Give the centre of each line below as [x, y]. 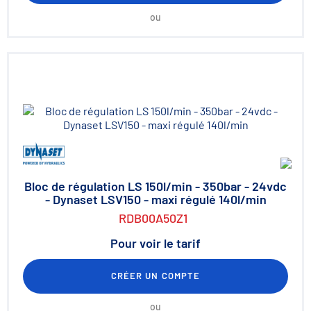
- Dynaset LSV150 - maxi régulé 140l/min [155, 199]
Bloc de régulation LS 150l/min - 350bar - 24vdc [155, 186]
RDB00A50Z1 [153, 218]
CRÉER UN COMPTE [155, 276]
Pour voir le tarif [155, 243]
